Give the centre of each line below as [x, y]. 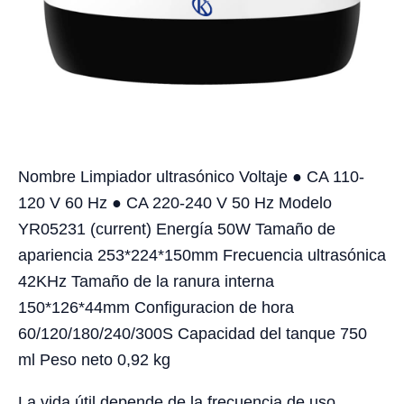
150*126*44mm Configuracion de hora [156, 308]
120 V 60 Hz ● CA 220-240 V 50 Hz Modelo [175, 203]
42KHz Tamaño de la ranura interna [146, 282]
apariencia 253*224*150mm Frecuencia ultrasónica [202, 256]
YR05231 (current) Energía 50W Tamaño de [177, 230]
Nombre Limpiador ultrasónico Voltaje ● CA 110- [191, 177]
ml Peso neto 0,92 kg [94, 360]
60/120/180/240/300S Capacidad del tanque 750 [193, 334]
